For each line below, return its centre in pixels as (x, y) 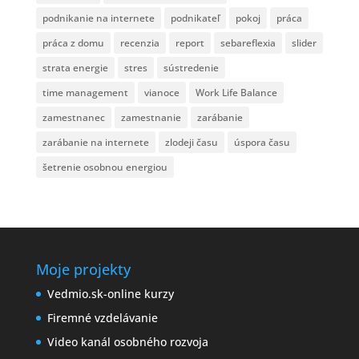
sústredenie (191, 68)
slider (304, 43)
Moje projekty (83, 269)
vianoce (161, 93)
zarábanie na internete (95, 142)
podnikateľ (195, 18)
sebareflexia (248, 43)
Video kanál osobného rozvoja (127, 342)
